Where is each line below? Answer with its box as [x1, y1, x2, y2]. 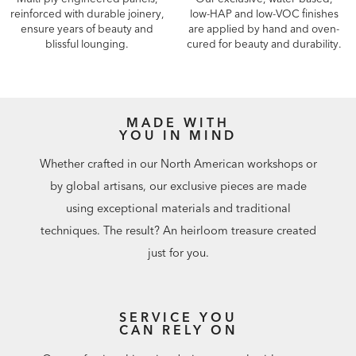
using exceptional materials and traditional [65, 201, 291, 216]
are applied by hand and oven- [188, 22, 340, 36]
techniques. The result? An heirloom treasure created [40, 223, 316, 238]
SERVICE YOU [119, 309, 237, 326]
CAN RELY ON [118, 322, 238, 339]
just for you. [147, 246, 209, 261]
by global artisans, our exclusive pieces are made [49, 179, 307, 194]
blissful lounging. [45, 37, 130, 51]
